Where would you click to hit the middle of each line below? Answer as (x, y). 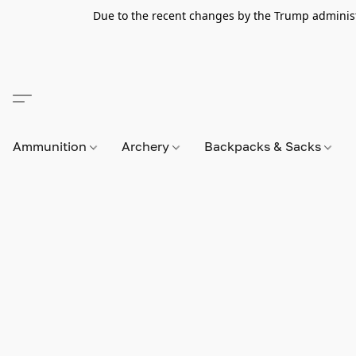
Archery (147, 146)
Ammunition (51, 146)
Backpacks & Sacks (265, 146)
